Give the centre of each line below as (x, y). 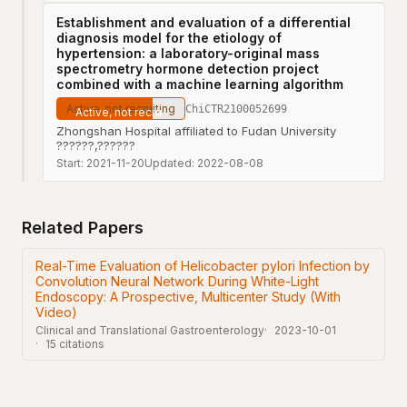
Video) (56, 312)
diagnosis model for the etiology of (169, 38)
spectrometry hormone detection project (188, 69)
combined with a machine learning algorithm (200, 84)
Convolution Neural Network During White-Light (177, 281)
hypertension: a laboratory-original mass (188, 53)
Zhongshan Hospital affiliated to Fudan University (196, 131)
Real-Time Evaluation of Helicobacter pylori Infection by (203, 266)
